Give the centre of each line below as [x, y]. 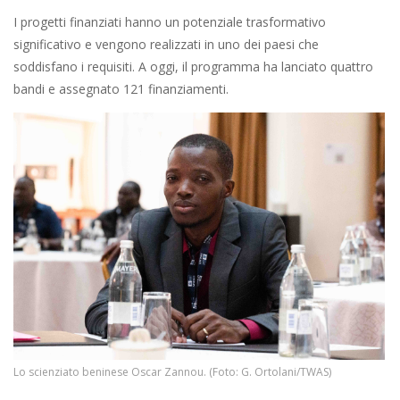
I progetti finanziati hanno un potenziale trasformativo [170, 22]
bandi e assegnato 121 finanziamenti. [121, 89]
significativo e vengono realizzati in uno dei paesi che [166, 45]
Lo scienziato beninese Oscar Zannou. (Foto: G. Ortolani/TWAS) [172, 372]
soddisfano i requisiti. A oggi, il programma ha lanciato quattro [193, 67]
